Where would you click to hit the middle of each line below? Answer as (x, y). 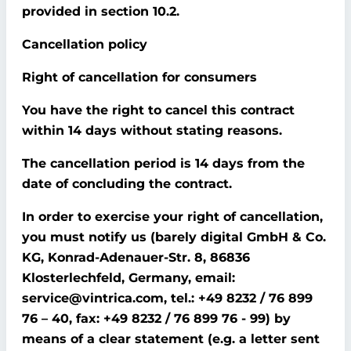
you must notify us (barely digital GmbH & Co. (174, 237)
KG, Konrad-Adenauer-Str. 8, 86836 (136, 257)
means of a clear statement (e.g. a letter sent (171, 339)
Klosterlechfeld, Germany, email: (128, 278)
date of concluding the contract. (127, 184)
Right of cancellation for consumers (139, 77)
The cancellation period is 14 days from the (163, 163)
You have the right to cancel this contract (158, 110)
